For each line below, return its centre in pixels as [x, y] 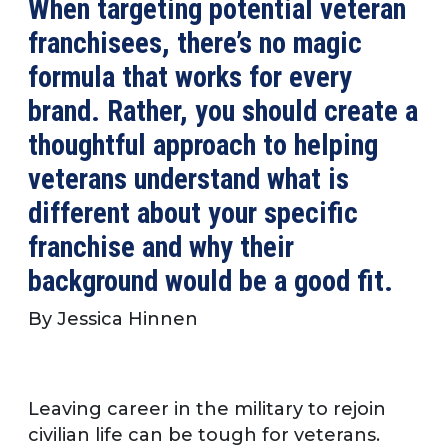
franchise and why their [161, 246]
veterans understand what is [188, 178]
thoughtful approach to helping [203, 144]
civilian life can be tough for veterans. [204, 434]
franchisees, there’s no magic [195, 42]
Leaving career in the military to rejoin [207, 408]
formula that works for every [190, 76]
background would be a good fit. [210, 280]
